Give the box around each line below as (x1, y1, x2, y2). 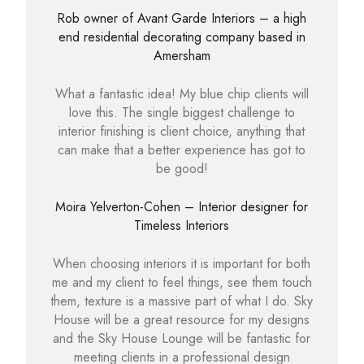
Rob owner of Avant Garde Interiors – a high (57, 8, 307, 28)
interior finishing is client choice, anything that (58, 121, 305, 141)
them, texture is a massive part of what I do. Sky (50, 291, 314, 310)
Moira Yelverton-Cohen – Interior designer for (55, 197, 309, 216)
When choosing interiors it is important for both (53, 253, 311, 273)
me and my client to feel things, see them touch (51, 272, 312, 292)
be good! (155, 158, 208, 178)
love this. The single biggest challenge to (68, 102, 295, 122)
